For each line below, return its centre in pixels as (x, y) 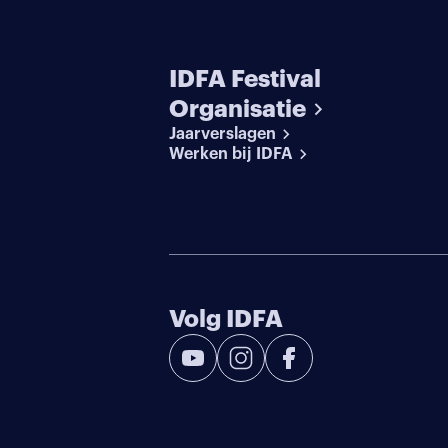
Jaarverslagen (223, 133)
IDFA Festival (245, 78)
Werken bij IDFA (231, 153)
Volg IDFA (226, 319)
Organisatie (238, 108)
